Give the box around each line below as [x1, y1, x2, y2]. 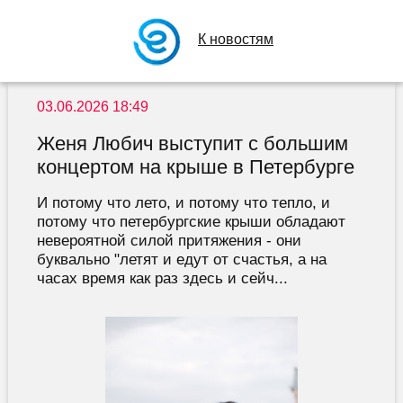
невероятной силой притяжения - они [36, 231, 301, 250]
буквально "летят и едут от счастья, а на [36, 250, 327, 269]
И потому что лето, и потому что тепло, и [36, 193, 330, 212]
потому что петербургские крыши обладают [36, 212, 345, 231]
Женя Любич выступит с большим [36, 132, 348, 156]
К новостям [198, 31, 273, 47]
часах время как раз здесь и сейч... [36, 269, 288, 288]
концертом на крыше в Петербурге [36, 156, 354, 179]
